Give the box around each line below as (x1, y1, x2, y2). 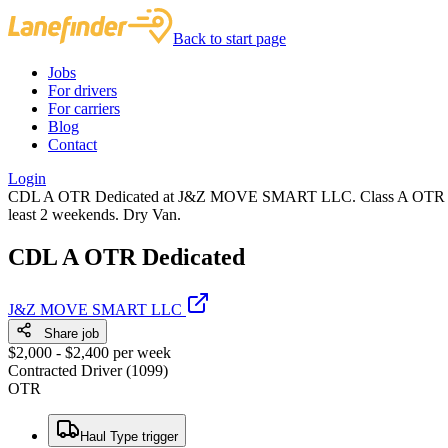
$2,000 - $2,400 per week (8, 343, 171, 361)
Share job (32, 325, 99, 341)
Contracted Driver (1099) (8, 361, 168, 379)
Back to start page (173, 30, 286, 47)
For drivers (48, 82, 117, 99)
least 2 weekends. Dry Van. (8, 206, 181, 223)
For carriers (48, 100, 120, 117)
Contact (48, 136, 97, 153)
